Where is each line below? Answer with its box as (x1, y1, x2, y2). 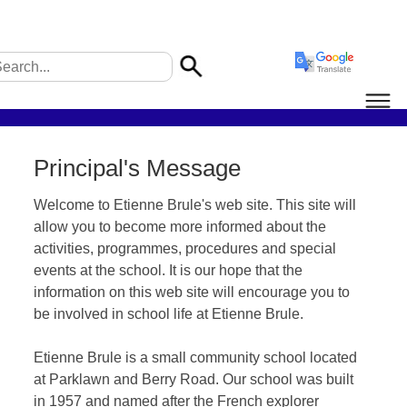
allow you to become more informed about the (33, 219, 326, 235)
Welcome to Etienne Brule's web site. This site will (33, 197, 356, 213)
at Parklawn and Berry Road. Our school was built (33, 372, 353, 388)
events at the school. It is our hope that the (33, 263, 303, 279)
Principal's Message (33, 155, 241, 181)
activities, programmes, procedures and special (33, 241, 336, 257)
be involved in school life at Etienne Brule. (33, 306, 303, 323)
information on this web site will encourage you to (33, 284, 350, 301)
